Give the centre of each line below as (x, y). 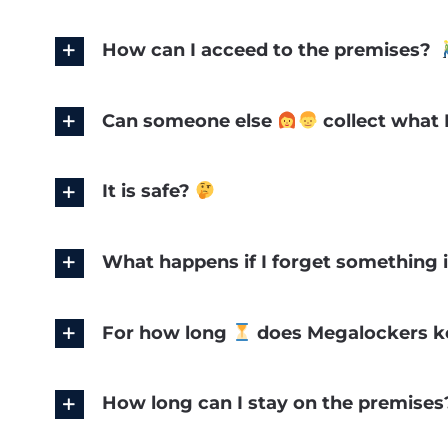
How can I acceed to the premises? (268, 50)
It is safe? (148, 191)
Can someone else (189, 120)
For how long (166, 332)
